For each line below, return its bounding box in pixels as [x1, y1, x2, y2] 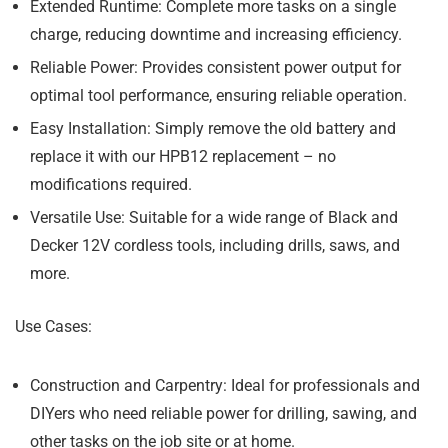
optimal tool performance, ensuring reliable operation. [30, 86, 407, 105]
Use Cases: [15, 317, 92, 336]
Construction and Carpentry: [30, 376, 227, 395]
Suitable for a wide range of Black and [125, 208, 398, 227]
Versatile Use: [30, 208, 125, 227]
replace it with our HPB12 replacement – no [30, 147, 336, 166]
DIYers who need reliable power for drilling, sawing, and [30, 404, 417, 423]
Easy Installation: [30, 119, 151, 138]
